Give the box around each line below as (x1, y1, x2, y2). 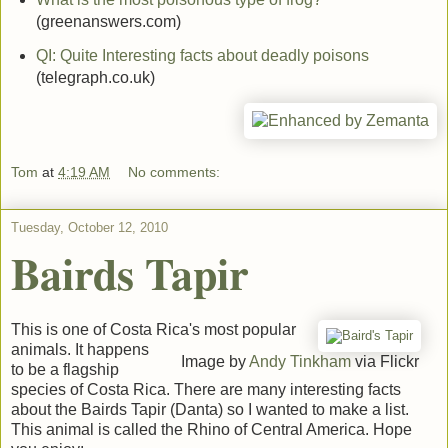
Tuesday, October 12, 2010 (11, 219, 168, 235)
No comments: (128, 163, 221, 180)
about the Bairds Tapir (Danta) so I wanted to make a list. (11, 401, 409, 419)
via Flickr (351, 353, 420, 371)
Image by (181, 353, 250, 371)
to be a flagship (11, 361, 119, 379)
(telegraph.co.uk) (35, 69, 155, 87)
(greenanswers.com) (35, 13, 181, 31)
